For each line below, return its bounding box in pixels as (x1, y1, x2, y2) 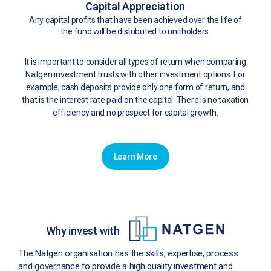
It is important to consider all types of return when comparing (24, 57, 246, 67)
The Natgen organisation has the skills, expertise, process (18, 248, 238, 260)
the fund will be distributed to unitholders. (60, 27, 211, 37)
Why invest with (45, 224, 120, 237)
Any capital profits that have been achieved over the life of (28, 15, 242, 25)
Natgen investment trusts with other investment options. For (25, 70, 246, 80)
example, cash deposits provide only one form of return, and (25, 82, 245, 93)
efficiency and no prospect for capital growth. (52, 108, 218, 118)
